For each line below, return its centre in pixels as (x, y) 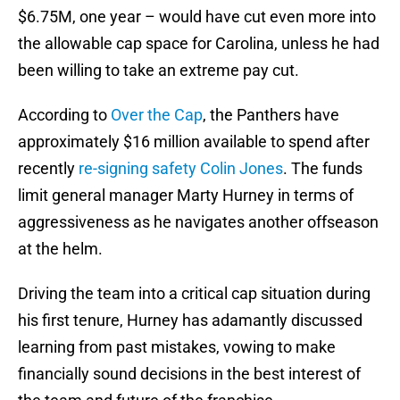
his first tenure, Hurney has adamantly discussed (190, 321)
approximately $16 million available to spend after (194, 142)
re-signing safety (137, 169)
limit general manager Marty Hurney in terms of (186, 196)
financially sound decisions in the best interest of (189, 374)
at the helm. (60, 249)
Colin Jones (242, 169)
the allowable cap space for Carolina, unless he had (199, 44)
